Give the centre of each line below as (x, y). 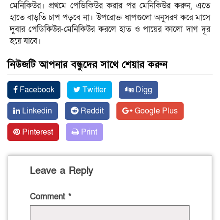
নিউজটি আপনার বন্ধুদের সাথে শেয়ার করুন (87, 65)
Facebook (36, 90)
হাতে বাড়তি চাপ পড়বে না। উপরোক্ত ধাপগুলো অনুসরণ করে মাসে (110, 17)
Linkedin (36, 111)
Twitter (93, 90)
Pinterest (37, 132)
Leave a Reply (62, 171)
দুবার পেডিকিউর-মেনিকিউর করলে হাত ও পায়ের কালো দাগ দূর (110, 29)
